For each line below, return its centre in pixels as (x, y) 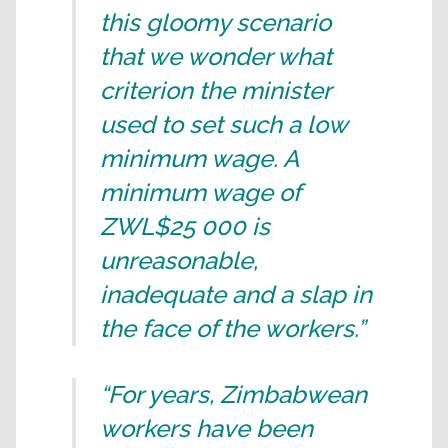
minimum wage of (200, 192)
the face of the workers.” (232, 328)
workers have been (206, 428)
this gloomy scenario (215, 22)
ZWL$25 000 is (185, 226)
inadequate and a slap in (236, 294)
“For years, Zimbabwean (233, 394)
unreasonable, (179, 260)
